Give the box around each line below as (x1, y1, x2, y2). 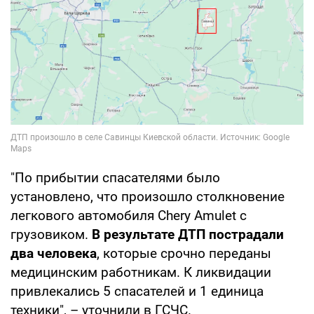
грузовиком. (11, 226, 92, 243)
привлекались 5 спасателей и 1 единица (11, 283, 264, 300)
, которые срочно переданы (97, 245, 271, 262)
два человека (11, 245, 97, 262)
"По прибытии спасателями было (11, 170, 220, 186)
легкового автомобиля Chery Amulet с (11, 207, 247, 224)
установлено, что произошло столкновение (11, 189, 285, 205)
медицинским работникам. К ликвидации (11, 264, 271, 281)
